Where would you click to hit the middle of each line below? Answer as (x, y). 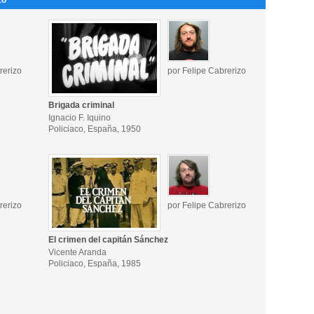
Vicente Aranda (77, 252)
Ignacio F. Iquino (80, 118)
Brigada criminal (81, 105)
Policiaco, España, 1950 (95, 129)
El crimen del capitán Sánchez (108, 240)
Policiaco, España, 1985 (95, 264)
